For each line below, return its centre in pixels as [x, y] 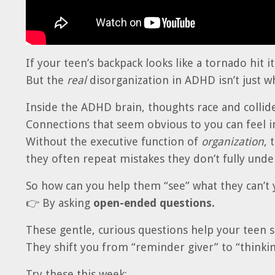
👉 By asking [58, 203]
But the [46, 80]
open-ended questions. [154, 203]
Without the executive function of [112, 142]
